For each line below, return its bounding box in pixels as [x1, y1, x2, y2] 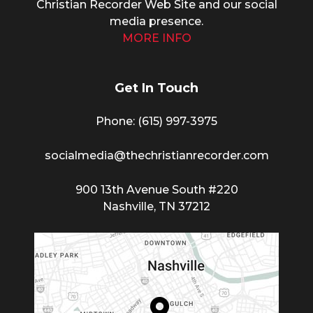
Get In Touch [115, 80, 198, 96]
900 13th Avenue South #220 [75, 182, 238, 196]
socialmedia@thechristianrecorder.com [44, 148, 269, 162]
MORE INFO [122, 31, 191, 45]
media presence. [110, 14, 203, 28]
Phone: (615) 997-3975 [96, 114, 217, 128]
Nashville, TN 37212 [103, 199, 210, 213]
